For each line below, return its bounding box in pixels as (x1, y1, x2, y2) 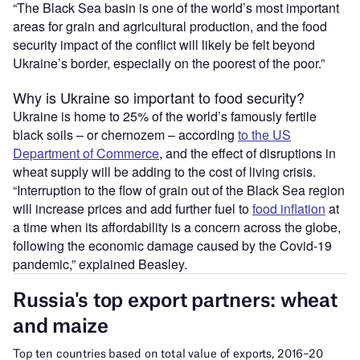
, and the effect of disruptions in (159, 144, 336, 163)
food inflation (252, 199, 325, 219)
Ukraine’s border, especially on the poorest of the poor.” (13, 54, 325, 73)
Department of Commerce (13, 144, 159, 163)
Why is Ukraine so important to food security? (13, 87, 305, 108)
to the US (238, 125, 291, 145)
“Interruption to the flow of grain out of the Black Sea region (13, 181, 345, 200)
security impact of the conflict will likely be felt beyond (13, 35, 315, 55)
